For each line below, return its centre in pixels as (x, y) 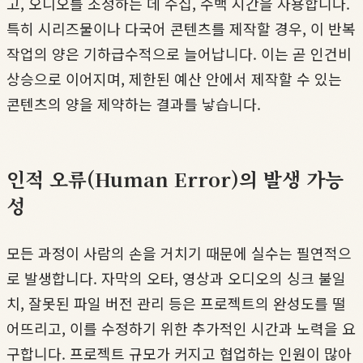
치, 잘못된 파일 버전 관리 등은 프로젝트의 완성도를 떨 (176, 303)
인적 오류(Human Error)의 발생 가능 (175, 179)
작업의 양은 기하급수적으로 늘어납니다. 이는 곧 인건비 (179, 54)
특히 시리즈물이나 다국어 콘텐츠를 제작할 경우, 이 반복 (181, 29)
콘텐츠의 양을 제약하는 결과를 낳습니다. (134, 104)
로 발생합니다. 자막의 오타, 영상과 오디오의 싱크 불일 (176, 278)
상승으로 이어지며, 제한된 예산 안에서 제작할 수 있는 (174, 79)
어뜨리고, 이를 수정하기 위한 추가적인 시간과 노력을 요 (181, 329)
